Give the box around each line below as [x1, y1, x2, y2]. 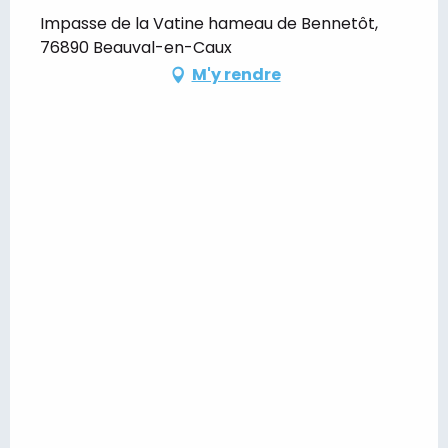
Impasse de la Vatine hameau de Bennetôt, [40, 12, 378, 36]
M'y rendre [191, 63, 281, 87]
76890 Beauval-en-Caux [40, 36, 232, 60]
